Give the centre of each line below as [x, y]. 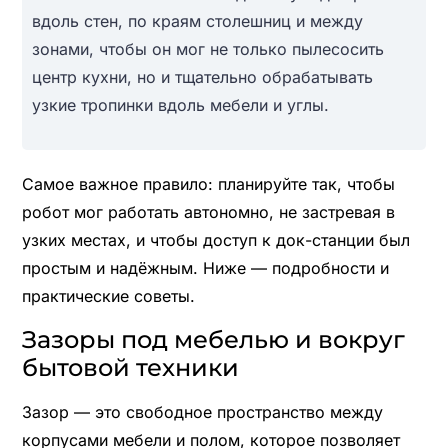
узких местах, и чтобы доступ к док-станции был [215, 239]
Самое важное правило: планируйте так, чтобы [208, 183]
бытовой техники [130, 367]
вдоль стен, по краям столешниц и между [197, 20]
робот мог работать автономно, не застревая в [208, 211]
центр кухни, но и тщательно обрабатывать [202, 76]
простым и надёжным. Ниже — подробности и [205, 267]
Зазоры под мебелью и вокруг [213, 339]
